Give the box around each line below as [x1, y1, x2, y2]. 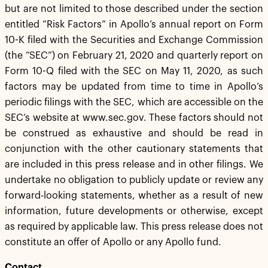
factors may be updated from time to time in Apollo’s [5, 82, 263, 92]
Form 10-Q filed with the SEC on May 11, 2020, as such [5, 66, 263, 76]
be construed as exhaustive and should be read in [5, 129, 263, 138]
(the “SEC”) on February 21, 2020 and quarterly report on [5, 51, 263, 60]
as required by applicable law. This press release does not [5, 222, 263, 232]
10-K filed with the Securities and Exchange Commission [5, 35, 263, 45]
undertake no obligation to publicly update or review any [5, 175, 263, 185]
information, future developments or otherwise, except [5, 206, 263, 216]
